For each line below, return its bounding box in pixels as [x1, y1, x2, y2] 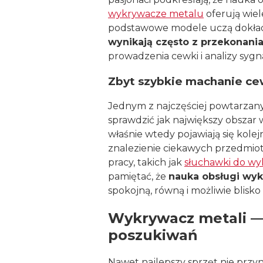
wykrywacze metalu [108, 8, 204, 20]
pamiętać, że [108, 170, 168, 182]
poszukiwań [108, 226, 198, 244]
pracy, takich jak [108, 156, 184, 168]
